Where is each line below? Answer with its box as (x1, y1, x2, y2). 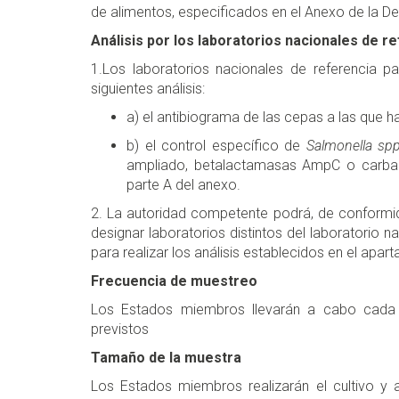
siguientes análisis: (91, 80, 205, 98)
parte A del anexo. (126, 176, 240, 194)
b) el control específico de (126, 137, 306, 155)
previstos (91, 321, 149, 338)
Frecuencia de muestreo (91, 273, 257, 290)
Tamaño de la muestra (91, 349, 241, 367)
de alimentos (91, 4, 172, 21)
